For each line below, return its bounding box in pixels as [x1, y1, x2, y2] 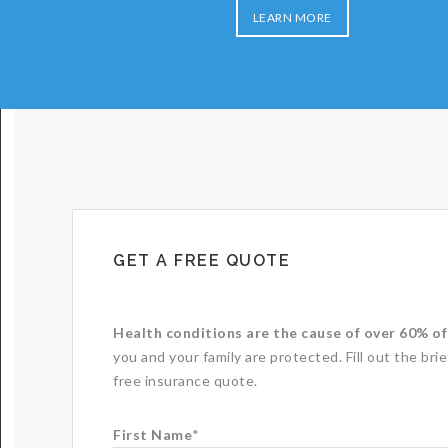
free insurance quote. [113, 371, 258, 389]
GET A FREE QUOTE [113, 250, 290, 270]
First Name [113, 425, 192, 443]
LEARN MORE [252, 10, 332, 25]
